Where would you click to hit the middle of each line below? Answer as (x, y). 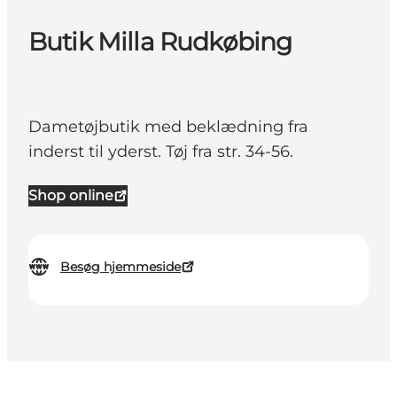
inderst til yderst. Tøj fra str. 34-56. (161, 152)
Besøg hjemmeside (121, 267)
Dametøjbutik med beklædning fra (168, 127)
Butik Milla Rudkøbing (160, 42)
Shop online (71, 196)
